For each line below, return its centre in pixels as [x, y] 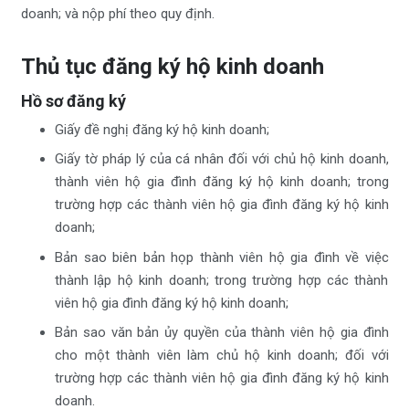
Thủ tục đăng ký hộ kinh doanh [172, 66]
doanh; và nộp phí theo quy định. [117, 13]
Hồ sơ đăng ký [73, 101]
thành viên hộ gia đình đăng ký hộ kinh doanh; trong [222, 182]
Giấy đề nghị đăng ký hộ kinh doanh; [162, 129]
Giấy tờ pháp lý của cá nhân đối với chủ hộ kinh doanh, [222, 159]
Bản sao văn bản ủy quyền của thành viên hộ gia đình [222, 333]
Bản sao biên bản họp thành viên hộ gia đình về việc [222, 257]
